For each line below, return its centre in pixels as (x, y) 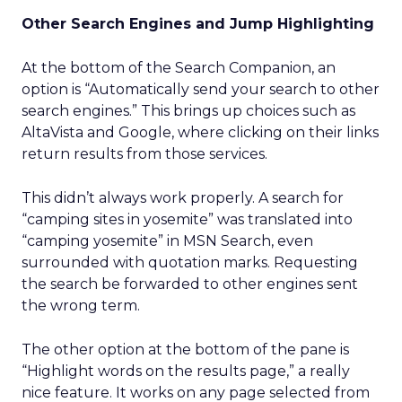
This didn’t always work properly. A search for (183, 198)
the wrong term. (81, 306)
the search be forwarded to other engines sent (190, 284)
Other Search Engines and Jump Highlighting (198, 24)
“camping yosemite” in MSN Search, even (167, 241)
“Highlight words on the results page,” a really (186, 371)
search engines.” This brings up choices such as (188, 111)
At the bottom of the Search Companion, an (179, 68)
